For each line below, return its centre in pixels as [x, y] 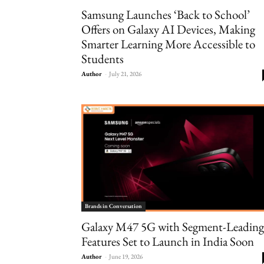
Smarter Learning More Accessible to [168, 44]
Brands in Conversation [113, 206]
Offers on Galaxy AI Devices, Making [168, 29]
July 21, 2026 [125, 73]
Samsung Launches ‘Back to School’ [166, 14]
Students [103, 58]
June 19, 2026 [126, 256]
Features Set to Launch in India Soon [168, 241]
